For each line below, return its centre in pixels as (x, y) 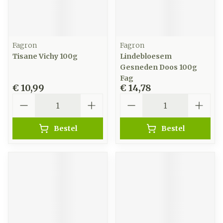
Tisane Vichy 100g (45, 56)
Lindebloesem (146, 56)
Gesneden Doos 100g (159, 67)
